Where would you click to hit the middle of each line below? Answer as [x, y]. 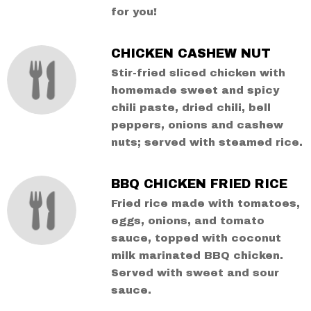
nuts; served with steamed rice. [207, 142]
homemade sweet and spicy [195, 90]
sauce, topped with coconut [196, 238]
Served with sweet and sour [195, 273]
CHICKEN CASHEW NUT [191, 53]
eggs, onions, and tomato [187, 221]
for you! [134, 12]
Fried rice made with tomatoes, [205, 203]
